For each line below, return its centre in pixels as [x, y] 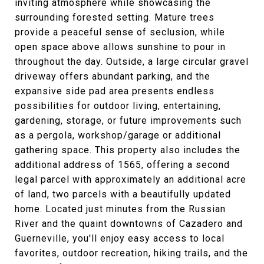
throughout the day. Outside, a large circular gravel [132, 62]
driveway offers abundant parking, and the [113, 76]
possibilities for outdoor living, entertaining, [118, 106]
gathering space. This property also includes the [128, 150]
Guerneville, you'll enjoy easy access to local [120, 238]
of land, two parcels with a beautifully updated [123, 194]
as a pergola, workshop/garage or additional [118, 135]
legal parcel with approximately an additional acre [131, 179]
